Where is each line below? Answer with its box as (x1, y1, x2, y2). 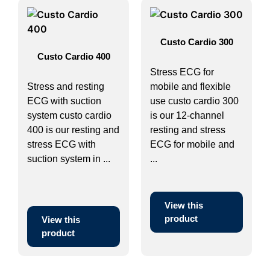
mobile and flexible (150, 81, 231, 92)
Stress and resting (27, 81, 104, 92)
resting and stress (150, 125, 225, 135)
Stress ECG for (150, 67, 214, 77)
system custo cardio (27, 110, 111, 121)
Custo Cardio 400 (37, 51, 110, 61)
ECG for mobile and (150, 139, 234, 149)
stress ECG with (27, 139, 96, 149)
